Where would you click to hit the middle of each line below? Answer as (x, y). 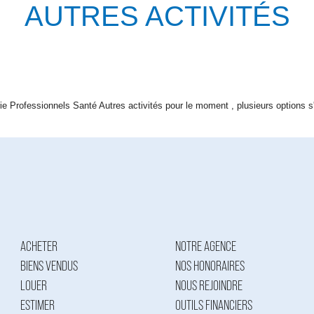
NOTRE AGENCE (206, 247)
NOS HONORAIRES (210, 266)
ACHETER (39, 247)
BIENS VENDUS (49, 266)
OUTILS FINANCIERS (214, 306)
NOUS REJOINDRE (209, 286)
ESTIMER (37, 306)
